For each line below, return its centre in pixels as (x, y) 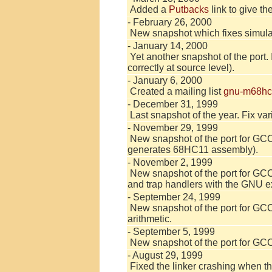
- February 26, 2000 (170, 22)
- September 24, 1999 (174, 197)
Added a (148, 9)
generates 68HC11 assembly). (193, 150)
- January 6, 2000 (165, 80)
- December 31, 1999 (173, 104)
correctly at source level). (181, 68)
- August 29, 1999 (165, 255)
